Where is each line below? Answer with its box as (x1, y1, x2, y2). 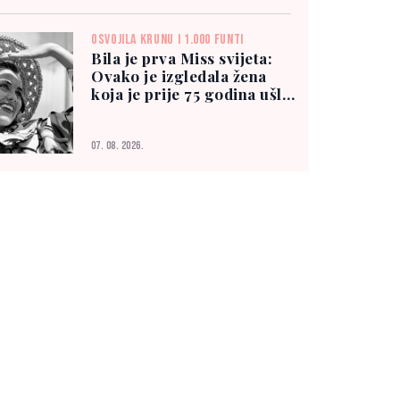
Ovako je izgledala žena (91, 66, 267, 87)
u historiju (91, 102, 169, 122)
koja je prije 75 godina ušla (91, 84, 291, 104)
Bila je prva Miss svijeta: (91, 48, 273, 69)
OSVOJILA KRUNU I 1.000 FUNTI (91, 31, 244, 49)
